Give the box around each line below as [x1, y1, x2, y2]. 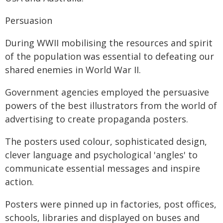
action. [5, 176, 34, 188]
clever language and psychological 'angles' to [5, 149, 198, 161]
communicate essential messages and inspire [5, 162, 200, 174]
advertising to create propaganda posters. [5, 113, 188, 125]
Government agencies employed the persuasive [5, 86, 209, 98]
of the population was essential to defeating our [5, 50, 214, 62]
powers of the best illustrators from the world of [5, 100, 217, 111]
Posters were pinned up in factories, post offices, [5, 198, 217, 210]
